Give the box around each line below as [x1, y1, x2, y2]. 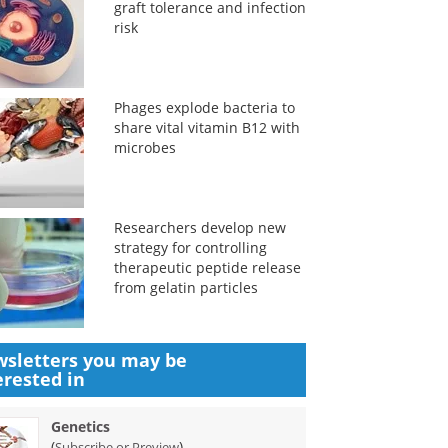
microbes [113, 138, 176, 157]
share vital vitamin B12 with [113, 118, 300, 137]
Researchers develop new [113, 218, 286, 237]
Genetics [51, 417, 111, 436]
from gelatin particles [113, 278, 258, 297]
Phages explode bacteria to [113, 98, 295, 117]
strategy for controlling [113, 238, 267, 257]
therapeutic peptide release [113, 258, 301, 277]
